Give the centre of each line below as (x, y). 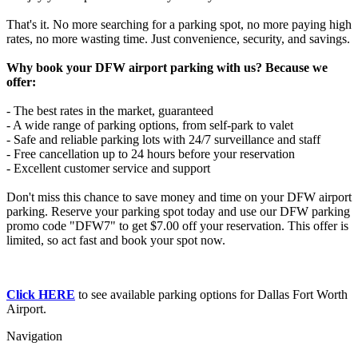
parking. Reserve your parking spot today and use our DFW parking (178, 211)
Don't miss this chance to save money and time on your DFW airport (179, 197)
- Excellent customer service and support (108, 168)
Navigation (34, 336)
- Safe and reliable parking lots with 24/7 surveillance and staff (163, 139)
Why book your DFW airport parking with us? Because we (167, 67)
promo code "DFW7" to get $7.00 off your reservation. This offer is (177, 225)
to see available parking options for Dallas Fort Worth (211, 294)
